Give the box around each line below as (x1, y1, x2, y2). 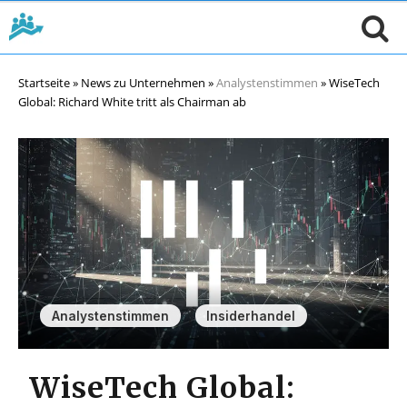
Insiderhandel (206, 308, 296, 323)
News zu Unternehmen (81, 74, 205, 91)
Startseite (18, 74, 70, 91)
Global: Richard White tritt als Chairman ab (18, 94, 246, 110)
